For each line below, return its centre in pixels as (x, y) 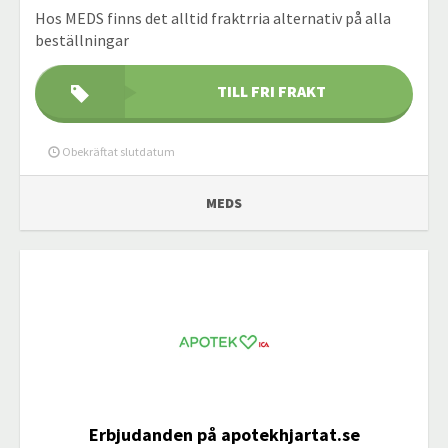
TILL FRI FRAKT (271, 91)
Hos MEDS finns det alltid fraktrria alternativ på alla (213, 18)
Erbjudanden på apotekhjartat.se (224, 434)
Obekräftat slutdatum (117, 151)
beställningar (82, 40)
